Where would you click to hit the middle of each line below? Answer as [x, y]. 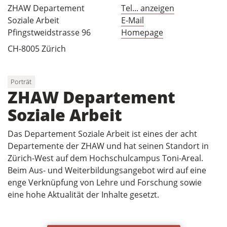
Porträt [21, 82]
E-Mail [133, 20]
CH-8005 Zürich [37, 49]
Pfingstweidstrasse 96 [49, 32]
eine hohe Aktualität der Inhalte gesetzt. [83, 195]
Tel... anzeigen [148, 8]
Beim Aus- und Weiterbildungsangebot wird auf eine [107, 171]
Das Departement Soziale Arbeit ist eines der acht [102, 134]
